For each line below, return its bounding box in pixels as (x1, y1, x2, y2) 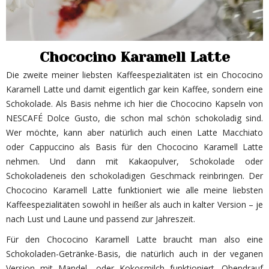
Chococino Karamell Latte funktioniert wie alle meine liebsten (6, 184, 263, 196)
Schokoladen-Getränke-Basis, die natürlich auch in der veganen (6, 247, 263, 259)
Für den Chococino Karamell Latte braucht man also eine (6, 233, 263, 245)
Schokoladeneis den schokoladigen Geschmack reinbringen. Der (6, 169, 263, 181)
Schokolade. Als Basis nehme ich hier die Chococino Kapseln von (6, 97, 263, 109)
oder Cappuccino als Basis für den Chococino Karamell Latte (6, 141, 263, 153)
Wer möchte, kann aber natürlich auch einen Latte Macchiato (6, 126, 263, 138)
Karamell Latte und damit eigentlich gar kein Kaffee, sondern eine (6, 83, 263, 95)
